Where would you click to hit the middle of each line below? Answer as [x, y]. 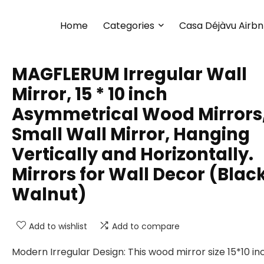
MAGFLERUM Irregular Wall [129, 74]
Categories [129, 25]
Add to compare [146, 226]
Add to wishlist [58, 226]
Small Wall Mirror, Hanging [131, 134]
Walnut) [49, 194]
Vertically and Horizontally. [133, 154]
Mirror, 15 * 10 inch [90, 94]
